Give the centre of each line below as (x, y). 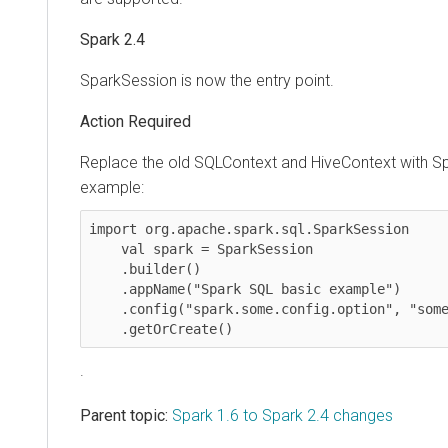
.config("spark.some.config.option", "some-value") (105, 308)
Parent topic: (124, 415)
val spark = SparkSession (105, 248)
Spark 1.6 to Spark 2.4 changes (282, 415)
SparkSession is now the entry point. (207, 80)
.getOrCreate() (177, 328)
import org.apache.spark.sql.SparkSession (249, 228)
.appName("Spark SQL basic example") (105, 288)
